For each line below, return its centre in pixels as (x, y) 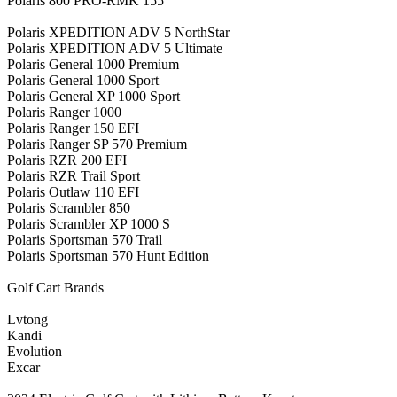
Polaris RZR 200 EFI (67, 160)
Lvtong (27, 319)
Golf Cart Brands (55, 287)
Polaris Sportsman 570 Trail (85, 239)
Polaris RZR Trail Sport (74, 175)
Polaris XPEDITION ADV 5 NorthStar (118, 32)
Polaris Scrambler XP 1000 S (89, 223)
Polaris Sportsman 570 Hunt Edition (108, 255)
